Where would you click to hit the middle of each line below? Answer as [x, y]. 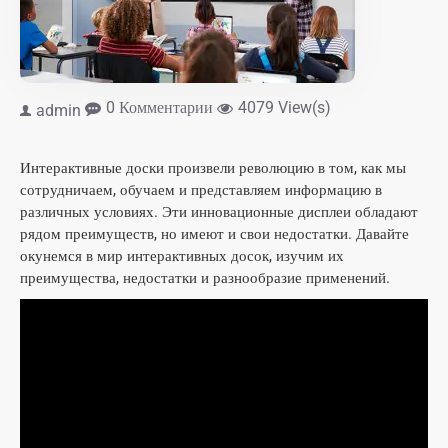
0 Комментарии [159, 107]
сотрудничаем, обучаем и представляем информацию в [201, 190]
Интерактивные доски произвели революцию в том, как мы [213, 168]
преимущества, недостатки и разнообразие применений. [205, 278]
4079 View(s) [284, 107]
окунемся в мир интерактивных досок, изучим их [182, 256]
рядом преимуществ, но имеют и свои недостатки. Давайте [214, 234]
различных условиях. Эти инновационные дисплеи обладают [219, 212]
